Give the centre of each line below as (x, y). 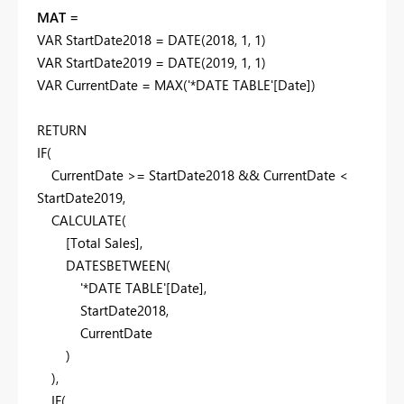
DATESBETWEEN (116, 266)
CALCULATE (87, 220)
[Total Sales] (103, 243)
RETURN (62, 130)
